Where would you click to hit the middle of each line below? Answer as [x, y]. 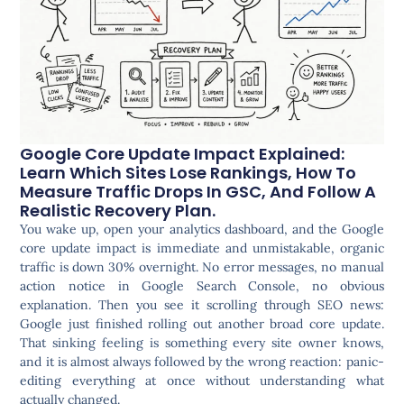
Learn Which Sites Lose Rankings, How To [188, 173]
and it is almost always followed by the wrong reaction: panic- [202, 362]
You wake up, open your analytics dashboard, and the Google [202, 230]
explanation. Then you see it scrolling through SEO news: [202, 305]
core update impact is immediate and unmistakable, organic [202, 248]
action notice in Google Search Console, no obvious [202, 286]
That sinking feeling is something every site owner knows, [202, 343]
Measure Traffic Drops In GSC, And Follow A [198, 192]
